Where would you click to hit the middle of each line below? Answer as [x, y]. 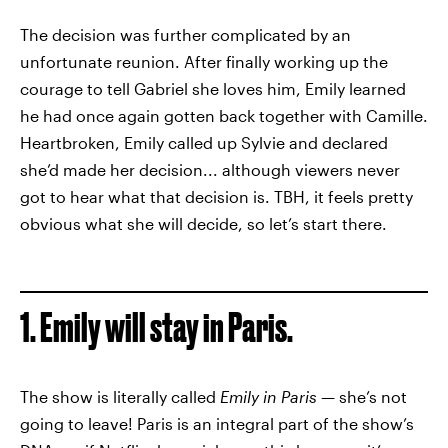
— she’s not [364, 396]
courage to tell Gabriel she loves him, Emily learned [213, 88]
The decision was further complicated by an [185, 34]
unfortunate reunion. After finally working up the [204, 61]
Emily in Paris [270, 396]
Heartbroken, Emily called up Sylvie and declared [204, 142]
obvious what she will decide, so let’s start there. [203, 223]
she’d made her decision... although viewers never [210, 169]
